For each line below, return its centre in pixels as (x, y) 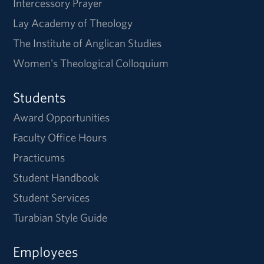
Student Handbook (56, 178)
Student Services (52, 198)
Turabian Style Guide (60, 218)
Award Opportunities (62, 118)
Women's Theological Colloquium (91, 63)
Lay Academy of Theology (73, 23)
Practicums (39, 158)
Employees (46, 252)
